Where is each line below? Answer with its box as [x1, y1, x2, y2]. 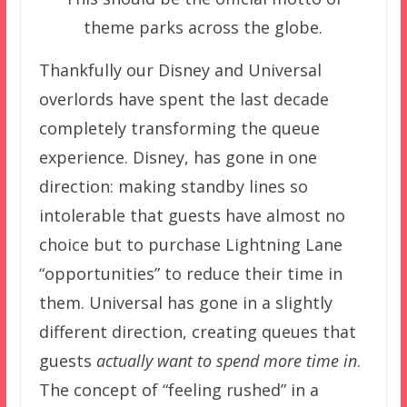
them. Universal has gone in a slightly [38, 291, 333, 313]
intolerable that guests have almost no [38, 203, 345, 226]
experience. [38, 145, 133, 168]
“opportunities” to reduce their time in [38, 262, 342, 284]
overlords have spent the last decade [38, 87, 329, 110]
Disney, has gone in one [132, 145, 317, 168]
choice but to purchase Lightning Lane [38, 233, 342, 255]
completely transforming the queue [38, 116, 320, 139]
